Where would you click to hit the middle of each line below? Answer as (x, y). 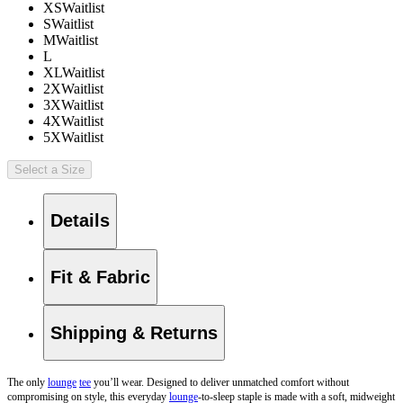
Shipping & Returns (134, 332)
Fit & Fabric (100, 277)
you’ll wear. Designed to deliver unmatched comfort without (220, 383)
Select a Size (49, 169)
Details (80, 221)
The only (27, 383)
